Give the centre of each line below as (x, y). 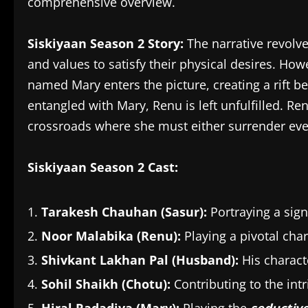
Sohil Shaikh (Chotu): (106, 284)
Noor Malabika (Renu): (111, 236)
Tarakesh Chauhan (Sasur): (124, 212)
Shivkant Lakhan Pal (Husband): (140, 260)
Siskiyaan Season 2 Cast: (103, 167)
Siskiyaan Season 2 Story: (106, 43)
